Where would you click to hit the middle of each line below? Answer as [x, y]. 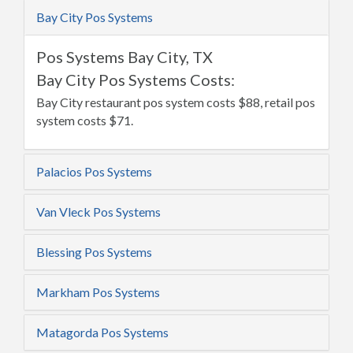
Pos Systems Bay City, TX [124, 57]
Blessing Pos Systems [94, 252]
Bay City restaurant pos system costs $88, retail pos [176, 102]
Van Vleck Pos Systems [98, 212]
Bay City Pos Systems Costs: [136, 80]
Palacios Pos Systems [94, 171]
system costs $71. [85, 120]
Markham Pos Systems [98, 292]
